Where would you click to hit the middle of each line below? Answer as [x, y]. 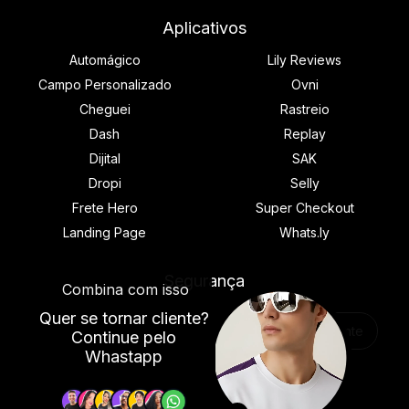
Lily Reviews [304, 60]
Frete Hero [105, 208]
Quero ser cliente [311, 331]
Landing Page [105, 233]
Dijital [105, 159]
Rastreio [304, 110]
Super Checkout [304, 208]
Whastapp [124, 357]
